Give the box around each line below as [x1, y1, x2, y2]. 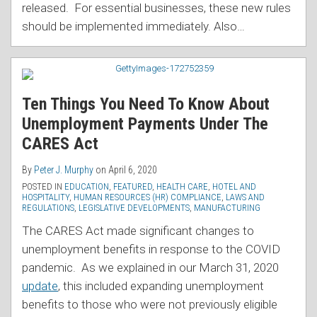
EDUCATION [64, 181, 109, 192]
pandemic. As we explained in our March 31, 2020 [22, 260, 279, 275]
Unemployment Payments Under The [22, 114, 268, 134]
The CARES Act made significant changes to [22, 224, 254, 238]
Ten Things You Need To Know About [22, 94, 270, 115]
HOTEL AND [212, 181, 256, 192]
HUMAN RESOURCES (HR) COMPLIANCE [74, 192, 221, 203]
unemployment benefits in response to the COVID [22, 242, 280, 257]
